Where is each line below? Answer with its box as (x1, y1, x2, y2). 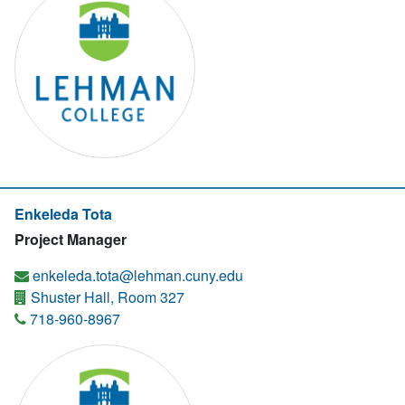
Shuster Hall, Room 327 (27, 287, 184, 307)
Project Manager (14, 229, 127, 250)
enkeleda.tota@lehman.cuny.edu (33, 265, 243, 286)
